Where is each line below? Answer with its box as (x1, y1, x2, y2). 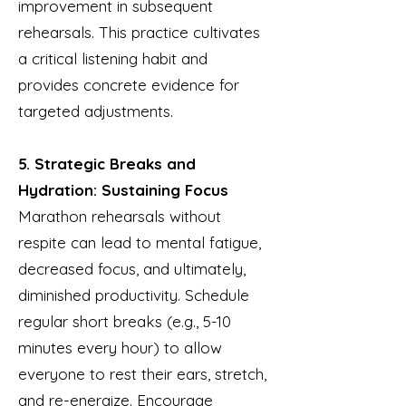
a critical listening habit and (18, 49, 208, 68)
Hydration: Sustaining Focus (18, 180, 228, 199)
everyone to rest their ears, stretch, (18, 364, 266, 383)
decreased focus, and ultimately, (18, 259, 246, 278)
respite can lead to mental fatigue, (18, 233, 261, 252)
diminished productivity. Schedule (18, 285, 249, 304)
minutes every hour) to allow (18, 338, 222, 357)
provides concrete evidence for (18, 75, 239, 94)
